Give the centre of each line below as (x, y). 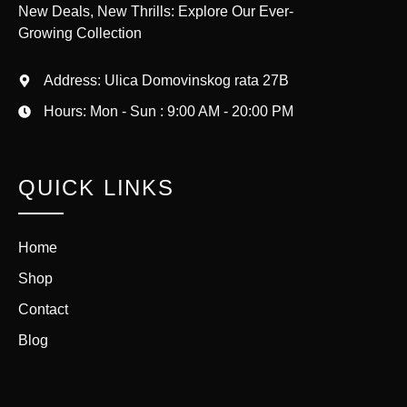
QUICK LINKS (96, 187)
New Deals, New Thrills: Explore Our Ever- (156, 11)
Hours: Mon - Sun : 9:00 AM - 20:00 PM (168, 111)
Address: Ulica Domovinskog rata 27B (166, 80)
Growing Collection (80, 33)
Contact (43, 309)
